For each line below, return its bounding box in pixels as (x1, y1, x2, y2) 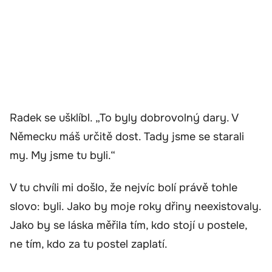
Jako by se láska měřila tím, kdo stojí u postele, (10, 219, 247, 233)
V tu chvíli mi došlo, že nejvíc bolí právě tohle (10, 181, 237, 195)
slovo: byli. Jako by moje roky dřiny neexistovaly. (10, 200, 261, 214)
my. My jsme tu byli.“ (10, 148, 115, 162)
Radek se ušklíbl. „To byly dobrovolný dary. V (10, 110, 238, 124)
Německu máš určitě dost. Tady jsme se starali (10, 129, 244, 143)
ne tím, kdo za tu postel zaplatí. (10, 237, 168, 251)
